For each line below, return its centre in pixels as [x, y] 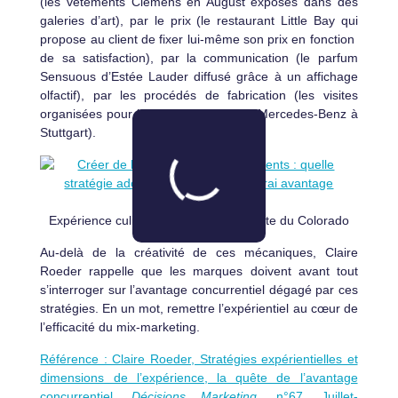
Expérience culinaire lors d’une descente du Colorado [199, 221]
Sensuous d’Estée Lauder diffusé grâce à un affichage [199, 77]
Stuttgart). [68, 133]
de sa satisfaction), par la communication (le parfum [199, 58]
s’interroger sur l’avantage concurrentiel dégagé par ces [199, 290]
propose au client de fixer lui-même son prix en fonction [199, 40]
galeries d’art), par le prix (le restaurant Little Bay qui [199, 21]
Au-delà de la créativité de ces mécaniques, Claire [199, 253]
